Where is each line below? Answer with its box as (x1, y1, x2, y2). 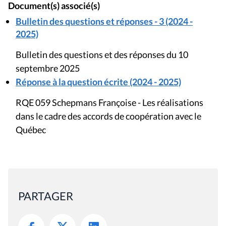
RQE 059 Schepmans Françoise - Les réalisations (16, 96, 203, 108)
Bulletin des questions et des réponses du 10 (16, 48, 188, 60)
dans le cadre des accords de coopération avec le (16, 110, 201, 122)
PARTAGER (18, 189, 73, 203)
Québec (16, 124, 46, 135)
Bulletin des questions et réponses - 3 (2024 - (16, 15, 193, 27)
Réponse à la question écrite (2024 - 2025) (16, 76, 181, 87)
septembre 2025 (16, 62, 80, 74)
